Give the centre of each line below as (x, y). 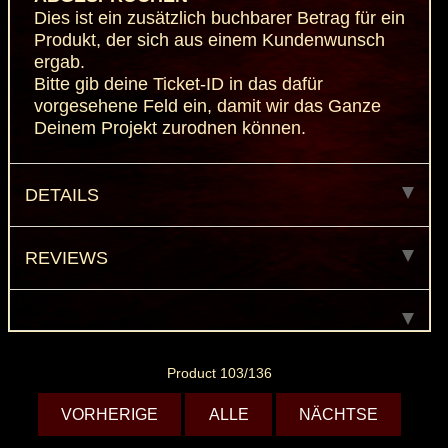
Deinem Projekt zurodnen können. (169, 128)
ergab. (61, 62)
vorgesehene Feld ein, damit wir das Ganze (207, 106)
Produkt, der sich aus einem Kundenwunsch (209, 40)
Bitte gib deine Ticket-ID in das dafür (178, 84)
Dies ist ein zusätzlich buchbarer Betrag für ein (219, 18)
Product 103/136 (220, 373)
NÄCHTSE (338, 415)
